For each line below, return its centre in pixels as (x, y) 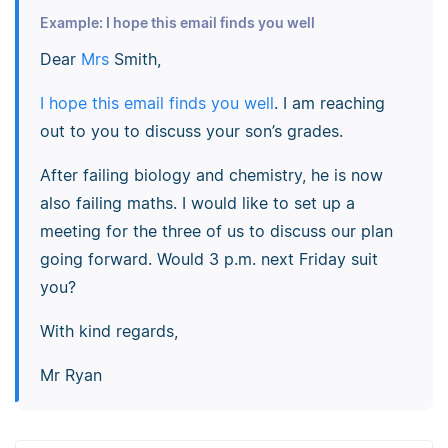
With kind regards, (108, 331)
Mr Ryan (70, 375)
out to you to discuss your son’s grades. (191, 131)
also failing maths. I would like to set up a (197, 203)
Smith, (134, 59)
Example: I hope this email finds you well (177, 23)
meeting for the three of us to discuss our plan (216, 231)
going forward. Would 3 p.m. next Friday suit (208, 259)
